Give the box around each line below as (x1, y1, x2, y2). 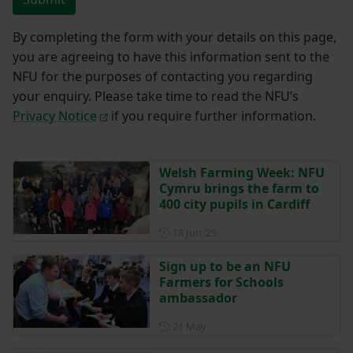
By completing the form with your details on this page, (13, 28, 336, 46)
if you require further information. (107, 106, 316, 124)
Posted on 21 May (205, 318, 290, 333)
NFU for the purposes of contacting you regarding (13, 67, 313, 85)
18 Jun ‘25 (172, 225, 217, 240)
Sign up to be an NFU (158, 257, 291, 275)
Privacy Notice (13, 106, 97, 124)
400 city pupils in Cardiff (158, 195, 310, 213)
